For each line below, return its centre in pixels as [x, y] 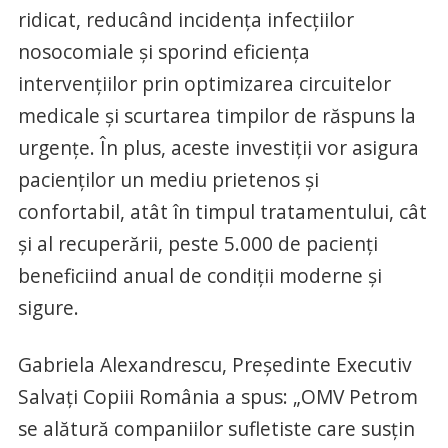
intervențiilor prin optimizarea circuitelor [204, 83]
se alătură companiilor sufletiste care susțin [216, 428]
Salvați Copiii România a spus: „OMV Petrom [217, 396]
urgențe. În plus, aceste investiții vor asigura [218, 147]
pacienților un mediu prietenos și [168, 179]
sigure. [48, 307]
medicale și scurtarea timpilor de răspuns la [216, 115]
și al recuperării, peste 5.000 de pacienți [197, 243]
